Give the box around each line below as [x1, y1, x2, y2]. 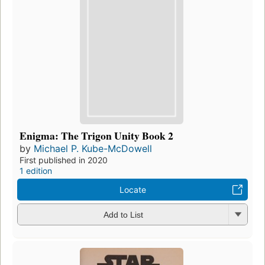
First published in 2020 [20, 154, 108, 165]
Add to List [103, 210, 143, 220]
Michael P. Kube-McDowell [34, 142, 152, 154]
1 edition [20, 165, 52, 176]
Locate [119, 184, 146, 195]
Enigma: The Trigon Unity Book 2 [20, 127, 173, 143]
